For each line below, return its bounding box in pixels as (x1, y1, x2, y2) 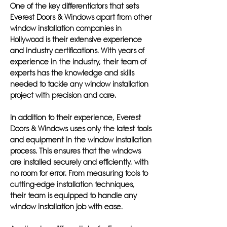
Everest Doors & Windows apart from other (10, 13, 152, 22)
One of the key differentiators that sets (10, 2, 139, 11)
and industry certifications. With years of (10, 46, 144, 55)
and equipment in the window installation (10, 135, 152, 144)
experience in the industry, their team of (10, 57, 146, 66)
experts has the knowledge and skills (10, 68, 134, 78)
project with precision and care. (10, 91, 116, 100)
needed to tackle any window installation (10, 80, 148, 89)
